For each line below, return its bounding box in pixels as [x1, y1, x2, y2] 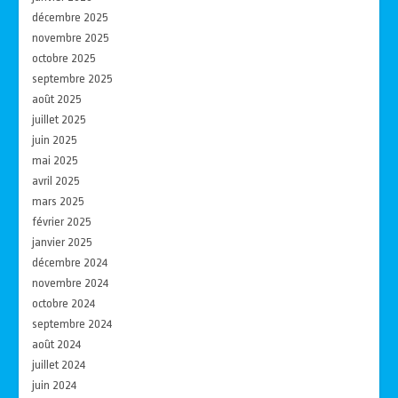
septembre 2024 [32, 316, 113, 330]
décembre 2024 [32, 255, 108, 269]
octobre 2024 [32, 296, 96, 310]
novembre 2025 [32, 30, 110, 44]
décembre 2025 [32, 10, 109, 24]
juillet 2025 [32, 112, 87, 126]
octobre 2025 [32, 51, 97, 65]
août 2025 [32, 92, 83, 106]
